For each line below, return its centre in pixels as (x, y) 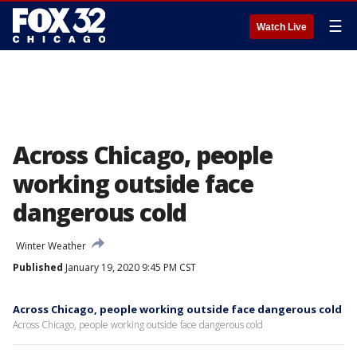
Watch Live (282, 27)
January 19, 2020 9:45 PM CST (129, 267)
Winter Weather (51, 246)
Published (38, 267)
